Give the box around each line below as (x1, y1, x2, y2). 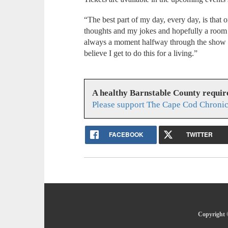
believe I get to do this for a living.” (84, 49, 200, 58)
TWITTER (186, 129, 213, 139)
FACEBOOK (108, 129, 144, 139)
